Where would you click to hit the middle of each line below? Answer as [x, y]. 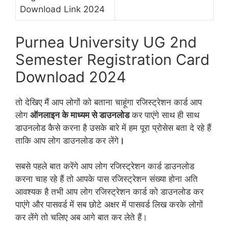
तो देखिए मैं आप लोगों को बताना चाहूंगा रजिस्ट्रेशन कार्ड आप [109, 102]
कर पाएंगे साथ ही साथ [164, 115]
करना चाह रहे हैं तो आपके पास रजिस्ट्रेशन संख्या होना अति [107, 179]
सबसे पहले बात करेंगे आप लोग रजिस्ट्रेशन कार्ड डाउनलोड [105, 166]
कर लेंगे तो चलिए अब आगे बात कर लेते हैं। [81, 217]
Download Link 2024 [62, 9]
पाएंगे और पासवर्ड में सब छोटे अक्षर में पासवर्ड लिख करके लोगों [109, 205]
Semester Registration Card [112, 59]
